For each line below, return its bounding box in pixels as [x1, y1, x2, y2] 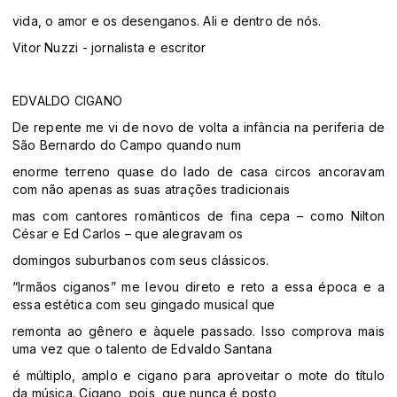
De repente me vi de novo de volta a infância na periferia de [12, 120, 385, 136]
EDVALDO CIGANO [12, 93, 122, 109]
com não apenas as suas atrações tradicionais [12, 182, 291, 198]
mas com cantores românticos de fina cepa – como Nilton [12, 208, 385, 224]
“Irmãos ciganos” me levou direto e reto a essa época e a [12, 279, 385, 295]
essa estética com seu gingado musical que [12, 297, 276, 313]
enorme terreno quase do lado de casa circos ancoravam [12, 164, 385, 180]
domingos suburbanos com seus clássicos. [12, 253, 269, 269]
